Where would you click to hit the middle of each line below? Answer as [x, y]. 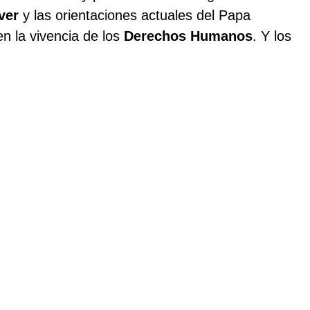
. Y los [272, 36]
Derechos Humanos [188, 36]
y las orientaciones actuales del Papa [135, 15]
